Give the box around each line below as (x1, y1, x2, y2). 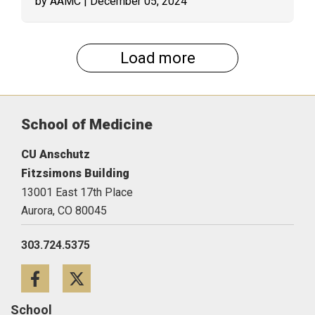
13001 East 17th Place (21, 186, 133, 199)
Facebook (68, 273, 139, 291)
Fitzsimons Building (21, 167, 129, 180)
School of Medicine (21, 116, 153, 133)
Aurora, (21, 204, 55, 217)
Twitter (107, 273, 157, 291)
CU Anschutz (21, 148, 90, 161)
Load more (120, 49, 195, 67)
